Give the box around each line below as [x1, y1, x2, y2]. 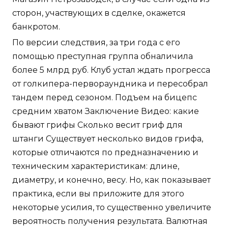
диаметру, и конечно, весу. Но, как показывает [12, 175, 211, 185]
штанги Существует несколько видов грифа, [12, 134, 203, 144]
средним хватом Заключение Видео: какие [12, 106, 199, 117]
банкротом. [12, 22, 60, 32]
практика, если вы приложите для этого [12, 189, 184, 199]
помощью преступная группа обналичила [12, 51, 193, 62]
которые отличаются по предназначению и [12, 148, 198, 158]
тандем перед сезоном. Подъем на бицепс [12, 93, 197, 103]
